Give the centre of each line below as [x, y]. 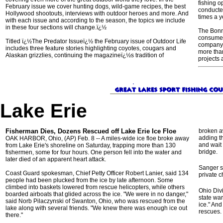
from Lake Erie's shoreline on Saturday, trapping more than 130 [91, 145]
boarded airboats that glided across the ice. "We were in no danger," [97, 194]
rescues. [210, 212]
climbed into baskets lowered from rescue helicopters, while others [95, 187]
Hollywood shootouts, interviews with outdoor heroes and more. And [97, 13]
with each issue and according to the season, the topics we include [95, 20]
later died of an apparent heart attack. [56, 159]
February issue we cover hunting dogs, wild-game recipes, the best [96, 6]
